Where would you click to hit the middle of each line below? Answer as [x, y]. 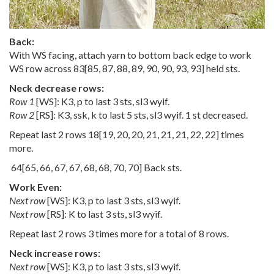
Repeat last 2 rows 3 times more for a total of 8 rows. [119, 233]
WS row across [41, 68]
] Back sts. [160, 167]
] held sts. [220, 68]
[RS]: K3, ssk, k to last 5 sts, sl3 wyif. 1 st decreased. [141, 114]
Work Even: [35, 187]
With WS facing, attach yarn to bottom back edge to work [130, 54]
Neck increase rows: [55, 253]
